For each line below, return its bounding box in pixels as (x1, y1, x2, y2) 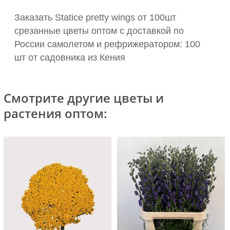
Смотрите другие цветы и (4, 89, 164, 106)
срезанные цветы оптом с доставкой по (14, 25, 184, 36)
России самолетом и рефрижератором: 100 (14, 39, 200, 49)
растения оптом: (4, 104, 107, 122)
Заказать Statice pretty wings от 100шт (14, 12, 176, 23)
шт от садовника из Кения (14, 52, 125, 63)
